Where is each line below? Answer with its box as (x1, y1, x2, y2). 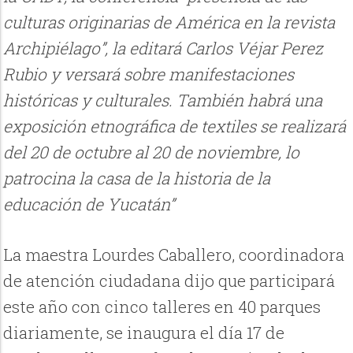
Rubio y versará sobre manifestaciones (3, 62, 295, 85)
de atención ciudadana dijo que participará (3, 269, 336, 292)
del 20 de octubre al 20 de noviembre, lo (3, 140, 300, 163)
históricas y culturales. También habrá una (3, 88, 323, 111)
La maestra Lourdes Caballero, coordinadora (3, 243, 345, 266)
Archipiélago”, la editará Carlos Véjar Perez (3, 36, 324, 59)
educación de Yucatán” (3, 192, 175, 215)
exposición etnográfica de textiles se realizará (3, 114, 347, 137)
